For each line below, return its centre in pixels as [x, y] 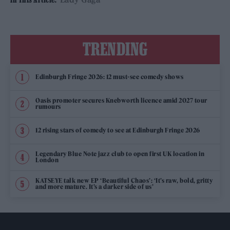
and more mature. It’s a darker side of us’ [94, 187]
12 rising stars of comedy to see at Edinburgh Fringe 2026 [118, 130]
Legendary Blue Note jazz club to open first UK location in [120, 154]
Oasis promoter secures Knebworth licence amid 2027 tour [121, 100]
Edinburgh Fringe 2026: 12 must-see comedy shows [110, 77]
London [47, 160]
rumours [48, 107]
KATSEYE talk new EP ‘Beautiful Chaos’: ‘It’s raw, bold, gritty [124, 180]
